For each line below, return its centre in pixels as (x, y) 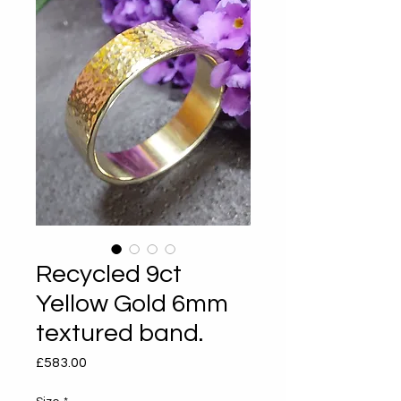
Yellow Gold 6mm (132, 304)
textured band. (119, 333)
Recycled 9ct (109, 274)
